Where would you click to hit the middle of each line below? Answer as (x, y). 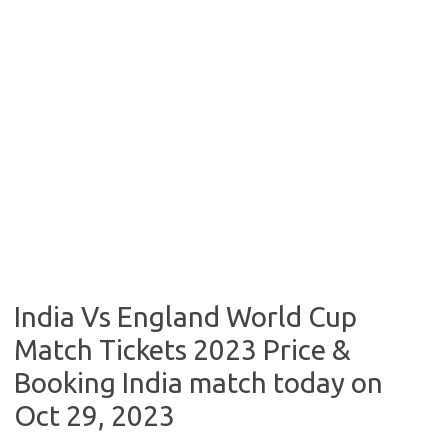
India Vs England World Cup (185, 316)
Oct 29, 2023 (94, 415)
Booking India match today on (198, 382)
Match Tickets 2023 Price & (182, 349)
